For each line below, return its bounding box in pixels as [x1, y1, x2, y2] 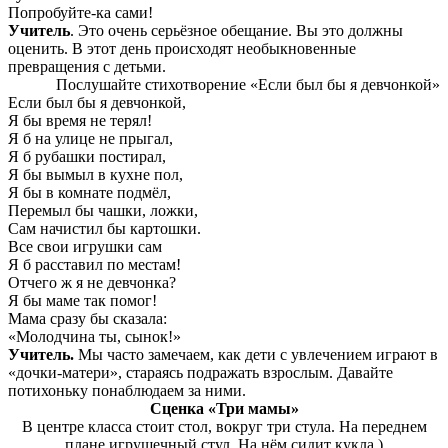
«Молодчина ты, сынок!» [8, 328, 181, 346]
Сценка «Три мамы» [149, 400, 299, 418]
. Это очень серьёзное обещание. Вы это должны [70, 22, 403, 40]
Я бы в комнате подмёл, [8, 184, 171, 202]
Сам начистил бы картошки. [8, 220, 201, 238]
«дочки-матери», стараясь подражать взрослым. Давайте [8, 364, 393, 382]
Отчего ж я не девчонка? [8, 274, 176, 292]
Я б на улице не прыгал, [8, 130, 173, 148]
